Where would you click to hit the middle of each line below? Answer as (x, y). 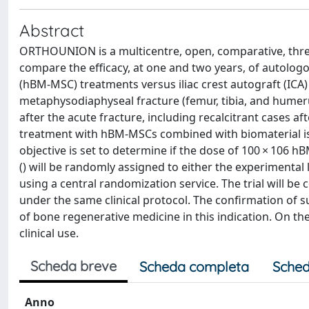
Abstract (52, 30)
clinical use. (49, 233)
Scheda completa (194, 267)
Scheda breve (73, 266)
